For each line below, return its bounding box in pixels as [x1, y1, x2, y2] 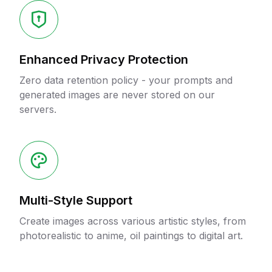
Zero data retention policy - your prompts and [19, 74, 233, 86]
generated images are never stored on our [19, 89, 215, 101]
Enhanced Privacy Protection [19, 52, 188, 67]
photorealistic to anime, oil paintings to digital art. [19, 229, 243, 242]
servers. [19, 103, 56, 115]
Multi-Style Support [19, 193, 132, 208]
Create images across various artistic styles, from [19, 215, 246, 227]
